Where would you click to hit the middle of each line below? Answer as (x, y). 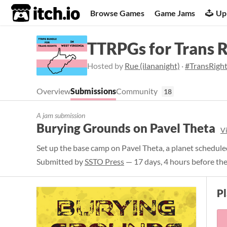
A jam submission (61, 115)
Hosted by (106, 66)
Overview (53, 91)
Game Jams (175, 13)
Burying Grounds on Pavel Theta (126, 128)
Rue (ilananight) (152, 66)
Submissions (93, 91)
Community (137, 91)
